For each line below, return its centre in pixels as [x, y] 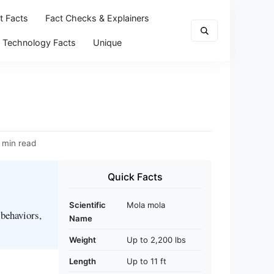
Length [83, 261]
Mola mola [146, 205]
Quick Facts [135, 177]
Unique [107, 43]
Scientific [87, 205]
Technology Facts [39, 43]
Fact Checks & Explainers [97, 18]
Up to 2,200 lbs [156, 240]
